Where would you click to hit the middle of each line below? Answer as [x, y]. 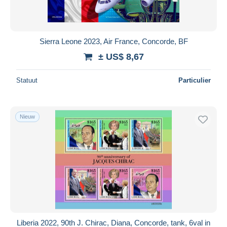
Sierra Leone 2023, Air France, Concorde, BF [113, 41]
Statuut [27, 80]
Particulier [195, 80]
